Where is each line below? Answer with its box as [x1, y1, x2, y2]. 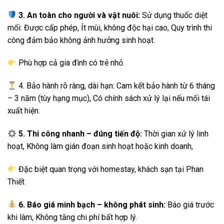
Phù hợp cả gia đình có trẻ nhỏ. [16, 58, 125, 68]
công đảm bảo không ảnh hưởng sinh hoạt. [7, 35, 155, 45]
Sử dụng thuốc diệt [140, 10, 208, 20]
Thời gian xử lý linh [142, 128, 209, 138]
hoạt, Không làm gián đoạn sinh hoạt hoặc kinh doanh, [7, 141, 193, 151]
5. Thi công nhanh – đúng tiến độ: [16, 128, 142, 138]
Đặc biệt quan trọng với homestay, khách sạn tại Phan [16, 164, 204, 174]
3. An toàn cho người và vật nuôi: [16, 10, 140, 20]
